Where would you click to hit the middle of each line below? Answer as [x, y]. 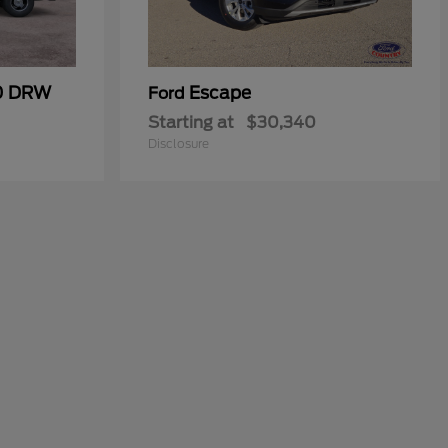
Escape [220, 93]
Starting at [191, 122]
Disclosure [178, 143]
